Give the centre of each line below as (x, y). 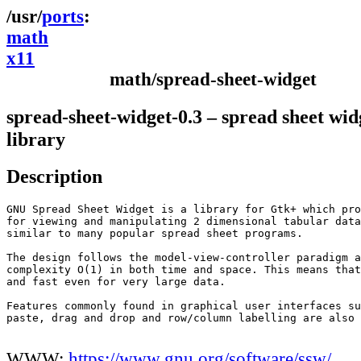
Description (54, 176)
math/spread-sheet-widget (213, 79)
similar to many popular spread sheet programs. (155, 234)
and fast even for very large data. (116, 282)
